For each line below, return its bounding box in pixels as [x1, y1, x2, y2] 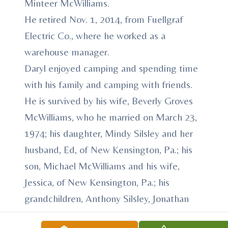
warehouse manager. [24, 46, 109, 58]
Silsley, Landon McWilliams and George [24, 209, 186, 220]
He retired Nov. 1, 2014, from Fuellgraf [24, 13, 183, 25]
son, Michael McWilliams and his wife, [24, 160, 180, 172]
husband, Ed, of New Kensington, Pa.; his [24, 144, 192, 155]
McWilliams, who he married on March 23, [24, 111, 197, 123]
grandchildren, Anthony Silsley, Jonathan [24, 192, 189, 204]
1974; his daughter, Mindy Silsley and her [24, 127, 193, 139]
